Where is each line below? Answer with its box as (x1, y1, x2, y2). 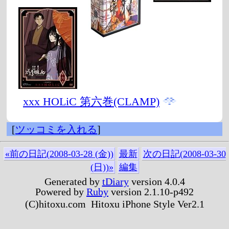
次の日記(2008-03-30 (143, 148, 226, 159)
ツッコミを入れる (15, 123, 97, 135)
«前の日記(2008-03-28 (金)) (5, 148, 113, 159)
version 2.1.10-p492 (108, 186, 194, 197)
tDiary (102, 175, 129, 187)
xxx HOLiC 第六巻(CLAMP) (23, 95, 159, 108)
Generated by (44, 175, 102, 187)
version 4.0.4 (128, 175, 185, 187)
